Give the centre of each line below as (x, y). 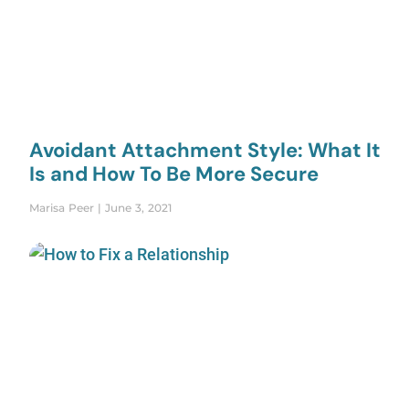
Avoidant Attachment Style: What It (205, 150)
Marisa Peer (63, 207)
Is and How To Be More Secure (174, 173)
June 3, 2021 (136, 207)
